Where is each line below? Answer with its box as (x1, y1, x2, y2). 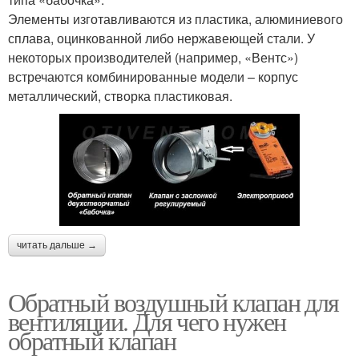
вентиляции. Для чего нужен (8, 303, 286, 338)
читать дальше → (17, 239, 97, 251)
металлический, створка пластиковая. (8, 87, 232, 106)
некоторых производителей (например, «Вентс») (8, 48, 298, 67)
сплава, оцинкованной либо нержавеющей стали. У (8, 29, 315, 48)
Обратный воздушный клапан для (8, 284, 339, 319)
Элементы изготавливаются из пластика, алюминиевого (8, 10, 343, 29)
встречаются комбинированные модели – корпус (8, 67, 298, 87)
